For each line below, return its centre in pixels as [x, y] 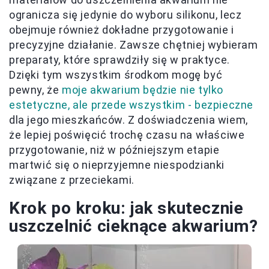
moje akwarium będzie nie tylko [143, 90]
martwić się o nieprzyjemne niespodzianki [117, 165]
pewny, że [35, 90]
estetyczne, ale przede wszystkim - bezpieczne [131, 105]
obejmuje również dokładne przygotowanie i [122, 30]
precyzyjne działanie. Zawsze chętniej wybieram [134, 45]
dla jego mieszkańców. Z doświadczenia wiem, [128, 120]
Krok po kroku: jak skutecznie [126, 208]
